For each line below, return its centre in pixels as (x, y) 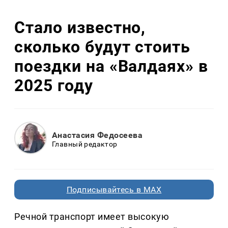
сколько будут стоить (103, 47)
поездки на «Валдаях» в (111, 66)
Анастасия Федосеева (97, 135)
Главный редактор (85, 144)
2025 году (54, 85)
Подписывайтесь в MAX (114, 190)
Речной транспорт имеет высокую (92, 217)
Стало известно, (80, 27)
